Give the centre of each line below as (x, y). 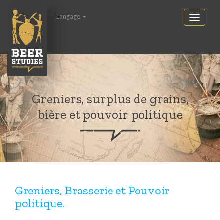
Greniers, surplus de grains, (110, 99)
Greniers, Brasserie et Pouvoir (92, 190)
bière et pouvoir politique (110, 114)
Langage (69, 16)
